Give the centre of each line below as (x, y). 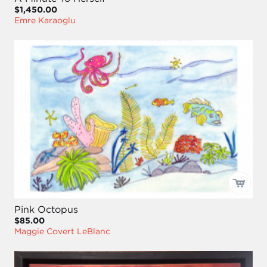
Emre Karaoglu (45, 20)
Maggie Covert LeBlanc (62, 231)
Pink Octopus (46, 209)
